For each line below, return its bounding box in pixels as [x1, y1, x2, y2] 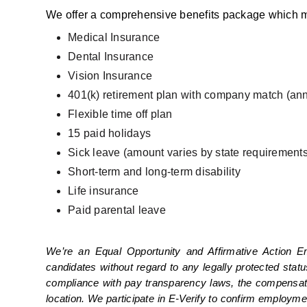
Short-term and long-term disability [68, 166, 241, 178]
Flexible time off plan [68, 108, 173, 121]
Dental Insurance [68, 51, 154, 63]
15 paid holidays [68, 127, 151, 140]
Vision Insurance [68, 70, 153, 82]
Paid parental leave [68, 204, 166, 217]
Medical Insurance [68, 32, 160, 44]
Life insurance [68, 185, 139, 197]
